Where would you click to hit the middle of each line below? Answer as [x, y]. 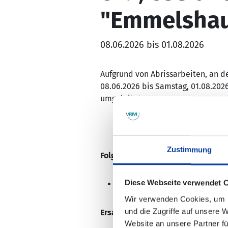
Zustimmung [189, 150]
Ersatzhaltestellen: [135, 212]
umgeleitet [120, 98]
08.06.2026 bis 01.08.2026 [152, 45]
